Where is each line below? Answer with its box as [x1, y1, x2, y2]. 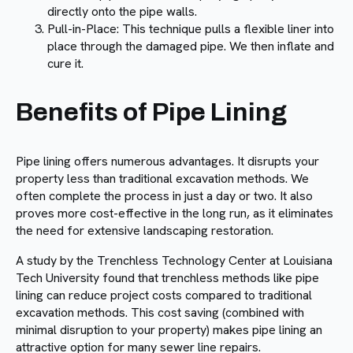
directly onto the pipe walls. [47, 3, 197, 20]
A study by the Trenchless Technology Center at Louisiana [16, 252, 333, 269]
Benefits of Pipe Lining [16, 98, 287, 127]
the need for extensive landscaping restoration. [16, 222, 273, 240]
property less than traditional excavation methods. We [16, 170, 309, 188]
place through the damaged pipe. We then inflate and [47, 38, 334, 55]
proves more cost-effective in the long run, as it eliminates [16, 205, 333, 222]
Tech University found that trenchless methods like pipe [16, 269, 319, 287]
